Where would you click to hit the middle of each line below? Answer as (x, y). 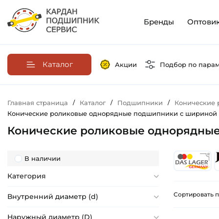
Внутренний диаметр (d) (53, 197)
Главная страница (38, 103)
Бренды (159, 22)
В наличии (43, 159)
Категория (27, 176)
